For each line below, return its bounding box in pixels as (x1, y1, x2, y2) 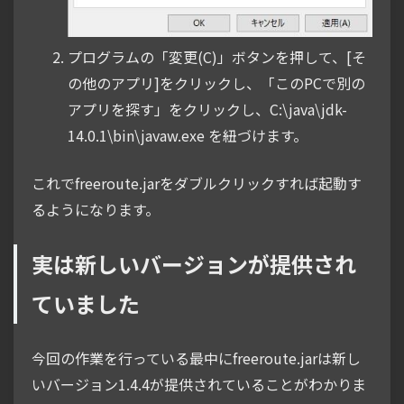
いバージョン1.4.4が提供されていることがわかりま (32, 372, 366, 395)
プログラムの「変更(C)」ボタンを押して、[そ (68, 45, 366, 68)
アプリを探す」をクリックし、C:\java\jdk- (68, 97, 347, 120)
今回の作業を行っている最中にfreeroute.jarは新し (32, 346, 361, 369)
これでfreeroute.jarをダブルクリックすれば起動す (32, 171, 362, 194)
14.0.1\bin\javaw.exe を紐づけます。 (68, 124, 308, 146)
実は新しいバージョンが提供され (32, 247, 356, 280)
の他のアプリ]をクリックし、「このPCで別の (68, 71, 365, 94)
